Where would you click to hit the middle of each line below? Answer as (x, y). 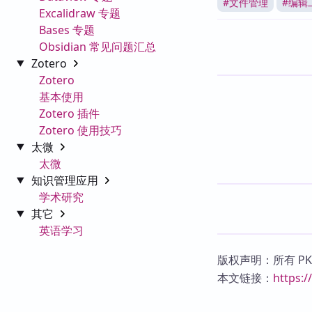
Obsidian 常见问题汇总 (97, 46)
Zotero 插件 (69, 113)
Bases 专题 (67, 30)
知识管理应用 (66, 180)
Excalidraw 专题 (80, 13)
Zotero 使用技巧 (80, 130)
